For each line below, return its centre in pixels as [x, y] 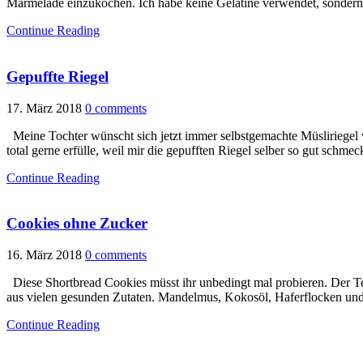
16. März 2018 [44, 255]
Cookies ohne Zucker [77, 224]
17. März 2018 [44, 108]
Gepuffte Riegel [58, 76]
